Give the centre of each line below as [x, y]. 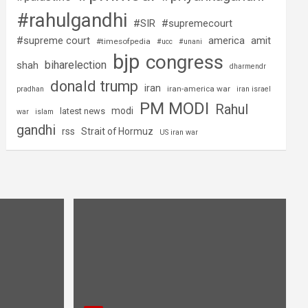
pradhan [31, 89]
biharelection [76, 65]
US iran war [179, 132]
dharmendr [248, 66]
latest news [83, 111]
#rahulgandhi [72, 20]
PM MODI [175, 108]
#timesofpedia [124, 41]
